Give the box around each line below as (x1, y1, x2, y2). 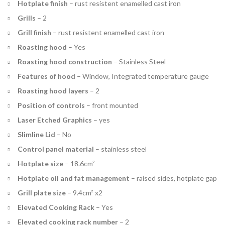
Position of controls (18, 100, 85, 109)
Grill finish (18, 28, 51, 37)
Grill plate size (18, 188, 66, 197)
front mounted (92, 100, 138, 109)
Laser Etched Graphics (18, 115, 92, 124)
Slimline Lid (18, 130, 55, 139)
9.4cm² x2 (73, 188, 102, 197)
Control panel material (18, 144, 94, 153)
